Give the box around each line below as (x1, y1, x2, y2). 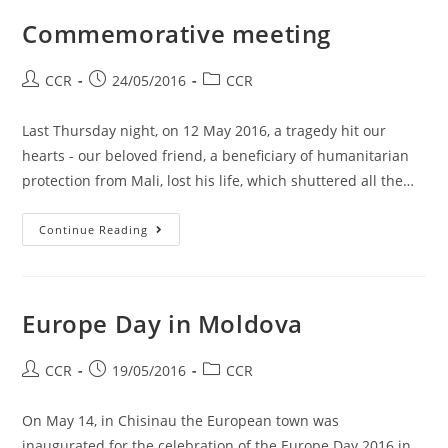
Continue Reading (39, 222, 149, 237)
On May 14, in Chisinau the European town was (22, 411, 340, 430)
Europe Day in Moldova (22, 307, 304, 340)
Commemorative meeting (22, 17, 332, 50)
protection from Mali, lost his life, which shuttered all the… (22, 171, 415, 190)
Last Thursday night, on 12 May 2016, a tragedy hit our (22, 121, 387, 140)
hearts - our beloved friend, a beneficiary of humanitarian (22, 146, 410, 165)
